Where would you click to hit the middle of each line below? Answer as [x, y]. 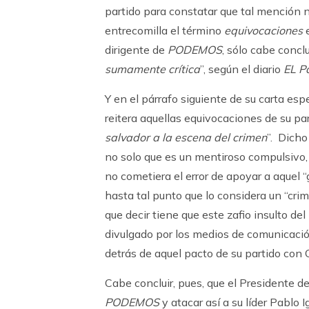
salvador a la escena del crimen [186, 137]
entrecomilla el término [165, 30]
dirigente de [136, 50]
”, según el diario [242, 69]
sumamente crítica [152, 69]
